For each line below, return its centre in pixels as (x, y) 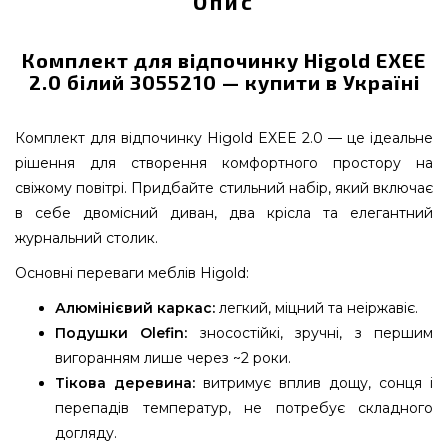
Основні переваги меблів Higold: (132, 273)
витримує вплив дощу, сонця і (314, 383)
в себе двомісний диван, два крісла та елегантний (224, 213)
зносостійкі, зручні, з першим (310, 333)
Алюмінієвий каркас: (135, 308)
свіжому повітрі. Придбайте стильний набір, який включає (224, 188)
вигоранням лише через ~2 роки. (173, 358)
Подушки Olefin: (121, 333)
